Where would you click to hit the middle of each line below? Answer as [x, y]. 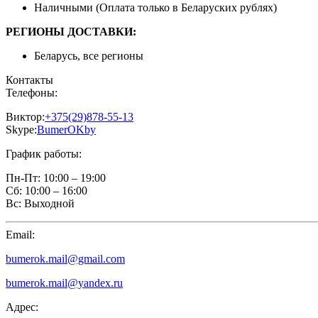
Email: [20, 234]
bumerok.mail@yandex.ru [64, 283]
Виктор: [25, 116]
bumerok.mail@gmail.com [65, 258]
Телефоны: [32, 92]
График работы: [44, 153]
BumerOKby [66, 129]
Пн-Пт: [23, 177]
